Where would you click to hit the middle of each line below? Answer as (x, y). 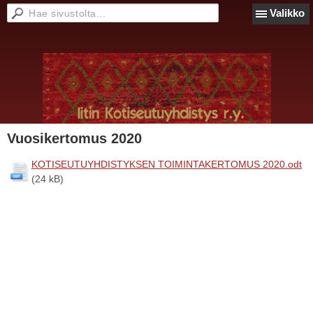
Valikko (287, 13)
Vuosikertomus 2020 (74, 138)
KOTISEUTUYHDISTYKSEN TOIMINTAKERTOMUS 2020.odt (167, 164)
